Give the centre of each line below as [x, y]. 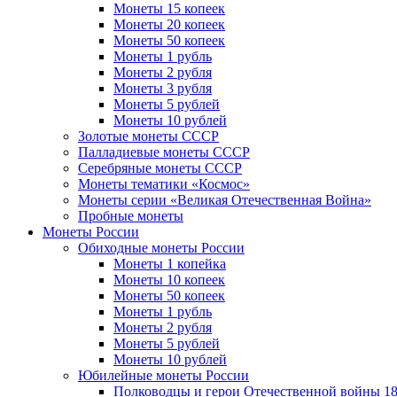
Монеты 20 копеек [169, 24]
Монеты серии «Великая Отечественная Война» [225, 199]
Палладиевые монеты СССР [164, 152]
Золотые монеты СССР [148, 136]
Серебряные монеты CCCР [160, 167]
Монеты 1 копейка [170, 263]
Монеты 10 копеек [169, 279]
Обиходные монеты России [161, 247]
